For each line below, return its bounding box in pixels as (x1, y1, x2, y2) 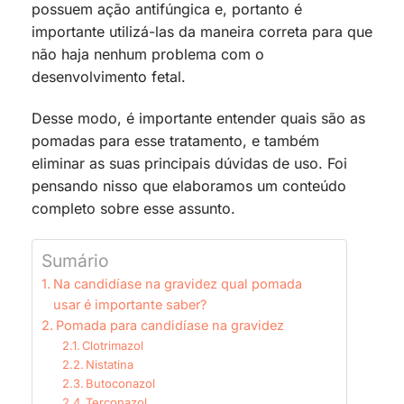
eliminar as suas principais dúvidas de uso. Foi (32, 153, 347, 172)
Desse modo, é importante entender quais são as (32, 108, 365, 127)
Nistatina (86, 356, 134, 372)
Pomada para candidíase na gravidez (55, 317, 284, 333)
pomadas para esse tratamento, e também (32, 131, 319, 150)
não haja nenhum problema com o (32, 45, 264, 64)
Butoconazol (86, 375, 160, 390)
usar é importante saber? (52, 296, 207, 312)
